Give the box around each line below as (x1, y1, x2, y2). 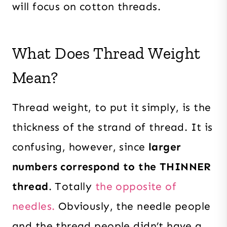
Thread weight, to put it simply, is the (12, 100, 211, 114)
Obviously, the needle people (55, 199, 211, 213)
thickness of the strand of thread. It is (12, 120, 213, 134)
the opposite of (95, 179, 177, 193)
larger (148, 140, 181, 154)
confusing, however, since (12, 140, 148, 154)
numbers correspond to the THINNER (12, 160, 211, 173)
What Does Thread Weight (12, 43, 201, 63)
